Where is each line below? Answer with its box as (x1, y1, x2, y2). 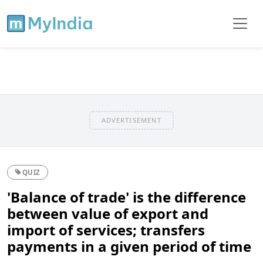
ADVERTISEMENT (101, 115, 162, 124)
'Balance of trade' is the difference (7, 187, 246, 207)
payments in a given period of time (7, 236, 251, 256)
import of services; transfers (7, 220, 205, 240)
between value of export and (7, 203, 208, 223)
